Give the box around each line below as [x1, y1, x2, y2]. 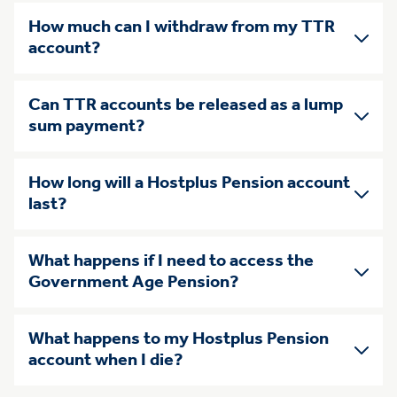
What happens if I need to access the [28, 253, 314, 271]
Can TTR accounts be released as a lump [28, 97, 343, 115]
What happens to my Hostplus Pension [28, 331, 329, 349]
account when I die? [28, 352, 183, 370]
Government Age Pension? [28, 274, 239, 292]
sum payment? [28, 118, 145, 136]
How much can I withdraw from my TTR [28, 19, 335, 37]
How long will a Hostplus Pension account [28, 175, 350, 193]
